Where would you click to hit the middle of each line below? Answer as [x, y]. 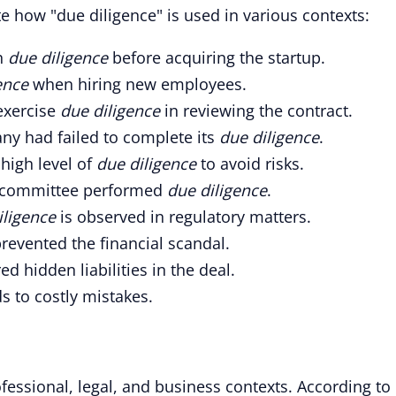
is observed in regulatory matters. [183, 217]
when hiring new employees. [137, 84]
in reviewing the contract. [256, 110]
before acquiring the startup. [217, 57]
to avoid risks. [250, 164]
